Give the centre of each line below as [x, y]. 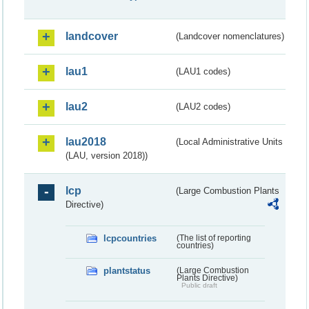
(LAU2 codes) [203, 106]
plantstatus [127, 270]
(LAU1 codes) [203, 71]
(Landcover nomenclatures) [230, 36]
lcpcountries [130, 238]
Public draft [199, 285]
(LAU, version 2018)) [107, 155]
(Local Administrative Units [230, 141]
